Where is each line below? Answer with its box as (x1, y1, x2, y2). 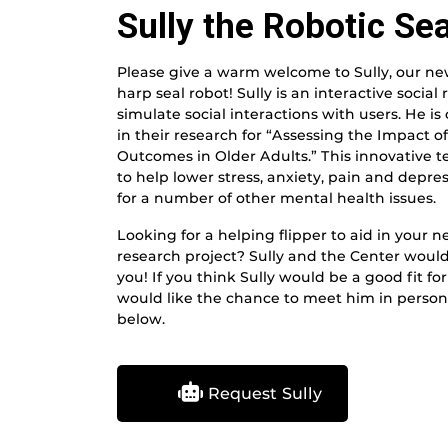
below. (117, 310, 165, 329)
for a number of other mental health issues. (117, 189, 436, 208)
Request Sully (203, 384, 322, 404)
